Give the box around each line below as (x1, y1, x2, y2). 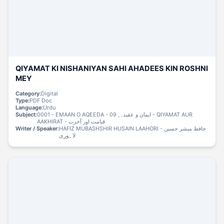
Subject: (15, 111, 37, 118)
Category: (15, 90, 41, 97)
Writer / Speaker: (15, 125, 59, 132)
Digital (41, 90, 58, 97)
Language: (15, 104, 43, 111)
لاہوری (59, 132, 76, 139)
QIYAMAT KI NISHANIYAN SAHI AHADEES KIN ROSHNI (15, 64, 208, 73)
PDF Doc (29, 97, 52, 104)
